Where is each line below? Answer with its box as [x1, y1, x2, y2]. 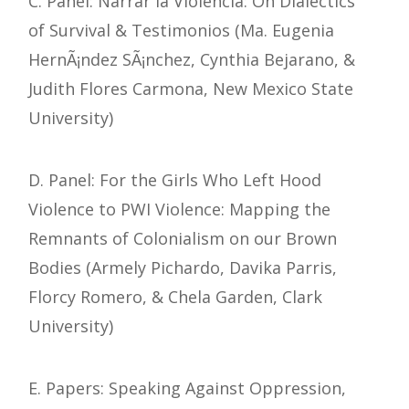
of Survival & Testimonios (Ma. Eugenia [28, 19, 334, 42]
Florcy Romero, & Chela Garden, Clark [28, 286, 322, 309]
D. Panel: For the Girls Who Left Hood [28, 169, 321, 192]
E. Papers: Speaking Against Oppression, [28, 377, 346, 400]
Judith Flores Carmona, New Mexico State [28, 78, 353, 100]
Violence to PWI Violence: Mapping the [28, 198, 330, 221]
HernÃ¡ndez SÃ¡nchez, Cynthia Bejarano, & [28, 48, 355, 71]
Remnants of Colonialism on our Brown [28, 227, 337, 250]
